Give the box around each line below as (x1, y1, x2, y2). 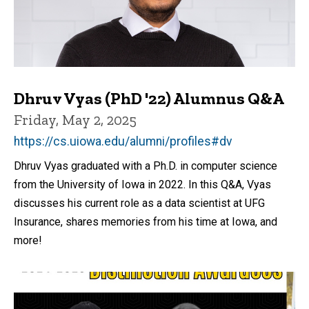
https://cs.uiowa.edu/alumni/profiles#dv (14, 134, 232, 149)
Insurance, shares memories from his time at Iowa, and (14, 215, 277, 229)
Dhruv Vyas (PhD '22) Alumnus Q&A (14, 88, 284, 109)
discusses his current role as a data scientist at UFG (14, 197, 265, 210)
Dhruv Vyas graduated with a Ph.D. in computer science (14, 159, 277, 173)
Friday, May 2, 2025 (14, 111, 137, 129)
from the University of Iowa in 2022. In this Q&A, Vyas (14, 178, 271, 192)
